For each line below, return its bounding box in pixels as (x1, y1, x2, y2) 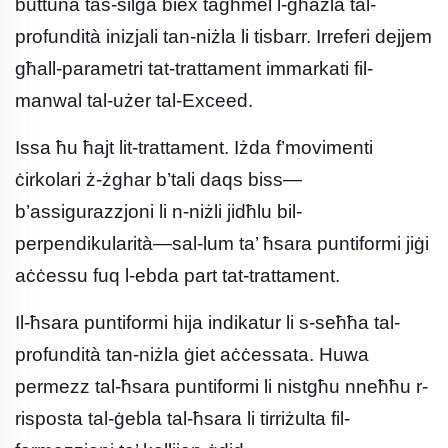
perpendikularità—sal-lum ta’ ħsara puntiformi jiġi (15, 233, 429, 255)
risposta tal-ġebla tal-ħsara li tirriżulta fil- (15, 408, 350, 430)
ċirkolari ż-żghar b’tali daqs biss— (15, 169, 302, 191)
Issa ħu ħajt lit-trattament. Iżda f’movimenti (15, 137, 373, 159)
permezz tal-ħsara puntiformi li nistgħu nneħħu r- (15, 376, 428, 398)
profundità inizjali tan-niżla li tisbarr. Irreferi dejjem (15, 26, 432, 48)
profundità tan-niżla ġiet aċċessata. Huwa (15, 344, 369, 366)
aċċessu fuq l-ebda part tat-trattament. (15, 265, 340, 287)
